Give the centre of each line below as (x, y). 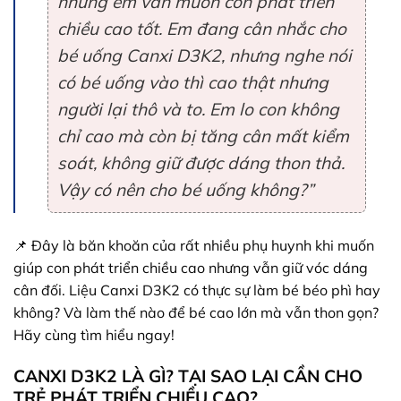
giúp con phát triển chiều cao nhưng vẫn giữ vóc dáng (191, 267)
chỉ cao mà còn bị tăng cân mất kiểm (203, 136)
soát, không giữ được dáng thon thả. (201, 162)
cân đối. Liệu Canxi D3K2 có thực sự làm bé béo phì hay (197, 290)
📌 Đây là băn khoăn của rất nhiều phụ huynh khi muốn (194, 245)
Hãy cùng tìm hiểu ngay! (94, 334)
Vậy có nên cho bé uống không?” (186, 189)
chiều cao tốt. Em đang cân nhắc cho (202, 28)
